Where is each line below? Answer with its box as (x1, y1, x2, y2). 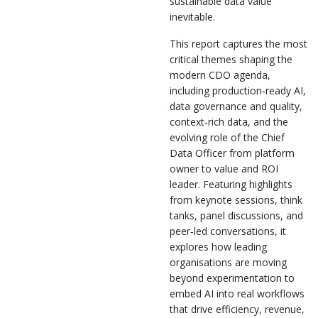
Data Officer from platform (170, 146, 295, 160)
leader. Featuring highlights (170, 177, 292, 191)
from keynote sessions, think (170, 192, 302, 207)
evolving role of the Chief (170, 130, 285, 144)
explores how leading (170, 239, 267, 253)
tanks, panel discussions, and (170, 208, 303, 222)
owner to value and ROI (170, 161, 278, 175)
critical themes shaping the (170, 52, 292, 66)
